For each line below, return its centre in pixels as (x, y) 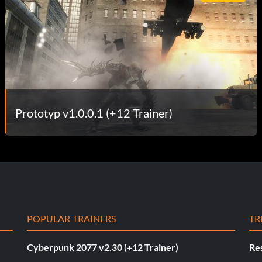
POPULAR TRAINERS (72, 218)
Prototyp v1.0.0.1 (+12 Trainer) (94, 113)
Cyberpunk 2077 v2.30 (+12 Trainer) (103, 247)
